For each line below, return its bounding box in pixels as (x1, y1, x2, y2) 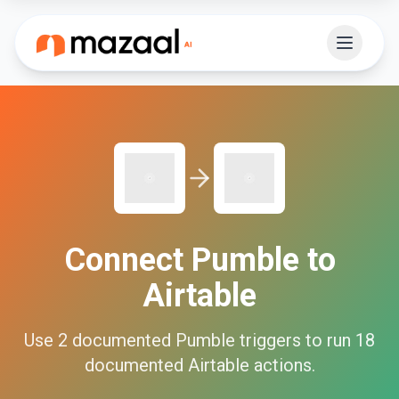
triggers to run (235, 330, 351, 351)
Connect (63, 241, 191, 279)
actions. (248, 354, 315, 376)
